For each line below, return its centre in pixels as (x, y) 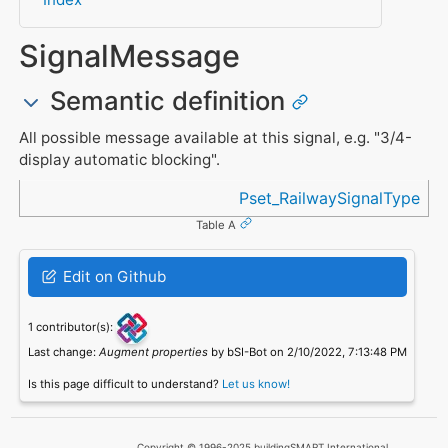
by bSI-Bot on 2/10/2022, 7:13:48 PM (307, 351)
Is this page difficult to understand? (124, 383)
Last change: (63, 351)
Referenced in (74, 188)
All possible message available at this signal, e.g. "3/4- (215, 137)
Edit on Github (112, 276)
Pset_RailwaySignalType (330, 198)
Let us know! (255, 383)
